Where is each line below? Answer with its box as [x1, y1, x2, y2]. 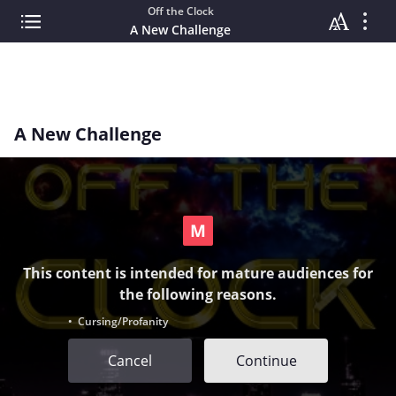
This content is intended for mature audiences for [23, 263, 373, 283]
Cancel [108, 350, 152, 370]
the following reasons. [119, 284, 277, 304]
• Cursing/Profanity [68, 313, 168, 329]
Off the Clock [147, 4, 214, 19]
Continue [235, 350, 297, 370]
